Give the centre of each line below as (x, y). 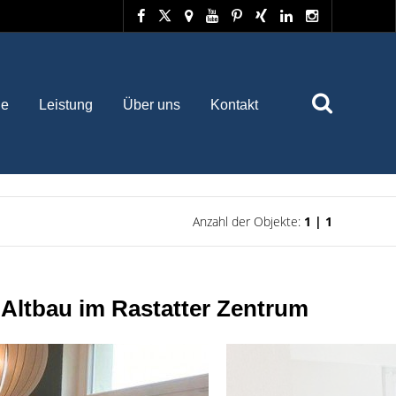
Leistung (65, 104)
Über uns (151, 104)
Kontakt (234, 104)
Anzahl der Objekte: (248, 221)
